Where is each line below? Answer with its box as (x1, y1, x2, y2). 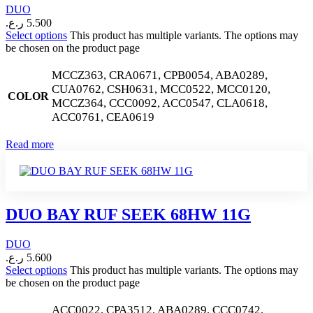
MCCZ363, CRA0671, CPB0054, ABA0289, (52, 68, 268, 82)
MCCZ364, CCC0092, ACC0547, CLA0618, (52, 96, 268, 110)
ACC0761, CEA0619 (52, 110, 154, 124)
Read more (6, 138, 54, 151)
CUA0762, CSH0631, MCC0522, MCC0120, (52, 82, 270, 96)
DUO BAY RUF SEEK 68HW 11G (6, 205, 251, 224)
